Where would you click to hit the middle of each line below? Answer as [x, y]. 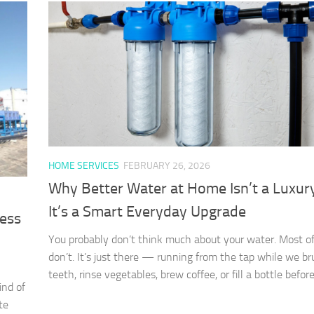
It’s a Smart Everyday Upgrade [147, 211]
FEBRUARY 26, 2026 [167, 165]
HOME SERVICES [84, 165]
